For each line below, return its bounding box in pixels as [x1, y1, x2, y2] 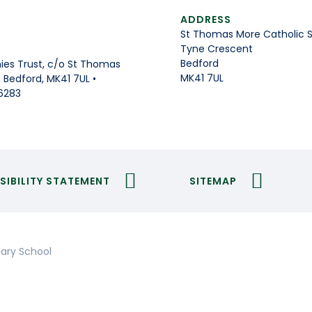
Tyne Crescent [180, 42, 253, 56]
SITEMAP [189, 173, 237, 188]
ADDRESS [180, 13, 231, 27]
